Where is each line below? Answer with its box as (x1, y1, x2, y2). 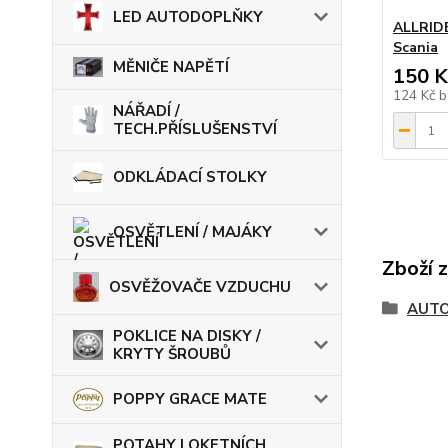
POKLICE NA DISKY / (113, 325, 261, 346)
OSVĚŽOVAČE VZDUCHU (108, 276, 291, 297)
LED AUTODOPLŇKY (113, 6, 263, 27)
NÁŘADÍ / (113, 100, 180, 121)
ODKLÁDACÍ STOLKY (113, 167, 267, 188)
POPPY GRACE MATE (113, 389, 267, 410)
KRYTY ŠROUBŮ (113, 343, 231, 364)
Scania (392, 38, 438, 57)
